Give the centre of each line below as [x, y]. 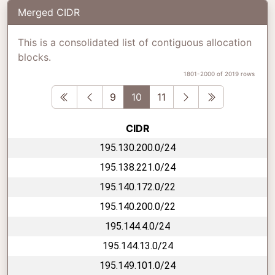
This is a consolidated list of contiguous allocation [135, 42]
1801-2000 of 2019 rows [219, 73]
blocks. [34, 57]
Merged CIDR [49, 12]
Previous [114, 96]
